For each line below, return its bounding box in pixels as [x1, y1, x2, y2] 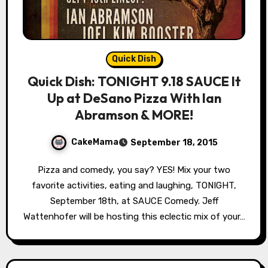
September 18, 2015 [130, 137, 218, 148]
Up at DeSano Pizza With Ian [47, 89, 221, 106]
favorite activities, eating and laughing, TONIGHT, [32, 179, 236, 191]
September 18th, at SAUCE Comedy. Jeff [50, 195, 218, 206]
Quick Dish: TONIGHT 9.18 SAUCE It [27, 72, 241, 90]
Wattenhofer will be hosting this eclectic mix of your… [23, 211, 245, 222]
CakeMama [71, 136, 118, 147]
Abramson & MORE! [75, 106, 193, 123]
